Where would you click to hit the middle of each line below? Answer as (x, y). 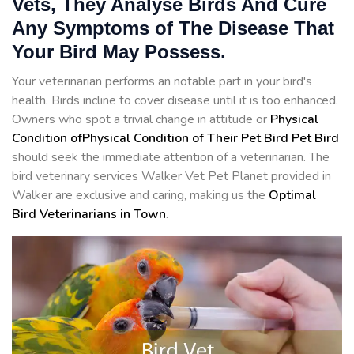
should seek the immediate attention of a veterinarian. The (171, 157)
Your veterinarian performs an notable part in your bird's (162, 81)
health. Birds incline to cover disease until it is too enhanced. (175, 100)
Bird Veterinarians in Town (89, 214)
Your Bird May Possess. (119, 52)
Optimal (292, 195)
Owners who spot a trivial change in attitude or (141, 119)
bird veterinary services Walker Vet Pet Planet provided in (171, 176)
